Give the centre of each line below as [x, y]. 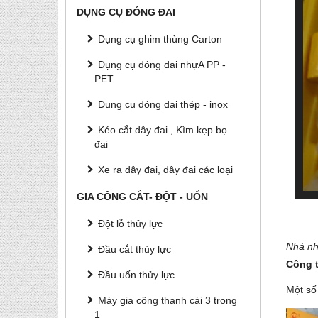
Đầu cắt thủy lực [135, 249]
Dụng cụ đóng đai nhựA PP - [162, 65]
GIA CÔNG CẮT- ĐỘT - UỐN [142, 197]
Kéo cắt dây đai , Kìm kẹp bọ [163, 130]
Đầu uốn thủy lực [136, 275]
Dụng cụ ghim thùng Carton [160, 39]
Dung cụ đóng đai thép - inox [163, 104]
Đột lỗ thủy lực [130, 224]
